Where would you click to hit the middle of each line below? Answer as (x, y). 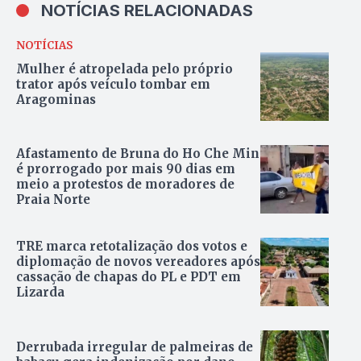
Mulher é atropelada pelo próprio (124, 68)
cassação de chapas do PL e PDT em (129, 277)
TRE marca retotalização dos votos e (132, 247)
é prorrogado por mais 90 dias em (126, 169)
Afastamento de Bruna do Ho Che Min (138, 154)
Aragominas (56, 99)
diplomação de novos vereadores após (138, 262)
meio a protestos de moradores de (125, 185)
